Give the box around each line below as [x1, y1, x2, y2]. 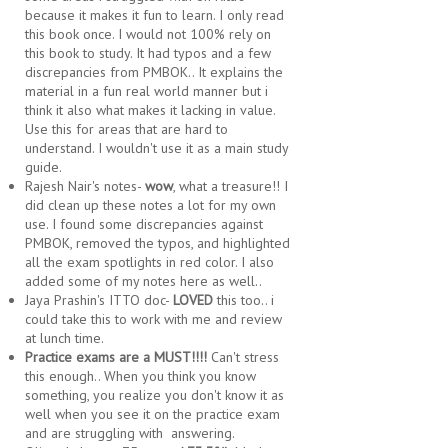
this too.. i [217, 291, 274, 310]
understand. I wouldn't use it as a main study [25, 139, 288, 158]
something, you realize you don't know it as [25, 386, 284, 405]
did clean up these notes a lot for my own [25, 196, 276, 215]
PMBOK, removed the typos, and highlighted [25, 234, 290, 253]
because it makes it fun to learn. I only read [25, 6, 284, 25]
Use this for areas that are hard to [25, 120, 228, 139]
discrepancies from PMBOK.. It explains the [25, 63, 283, 82]
